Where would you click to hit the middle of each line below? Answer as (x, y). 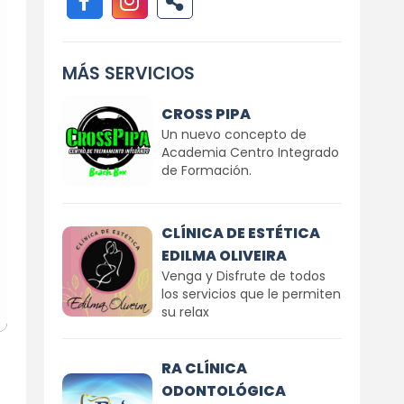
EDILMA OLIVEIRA (224, 256)
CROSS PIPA (206, 114)
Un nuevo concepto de (234, 134)
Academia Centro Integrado (250, 152)
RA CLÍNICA (204, 368)
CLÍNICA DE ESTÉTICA (240, 233)
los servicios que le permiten (251, 294)
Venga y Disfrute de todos (243, 276)
